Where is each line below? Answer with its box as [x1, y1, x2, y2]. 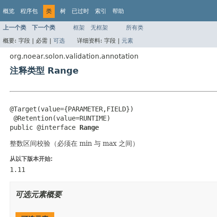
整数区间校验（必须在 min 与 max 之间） [10, 139, 139, 147]
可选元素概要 [15, 189, 62, 199]
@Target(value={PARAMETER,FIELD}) [10, 105, 134, 113]
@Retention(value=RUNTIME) [10, 114, 110, 122]
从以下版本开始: [10, 155, 53, 162]
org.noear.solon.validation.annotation [10, 52, 139, 60]
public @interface [10, 123, 79, 131]
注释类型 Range [10, 65, 78, 76]
